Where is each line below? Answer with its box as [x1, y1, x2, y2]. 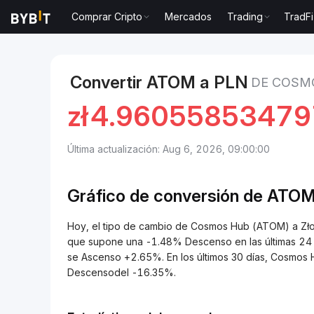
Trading [227, 11, 264, 22]
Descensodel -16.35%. [67, 266, 176, 278]
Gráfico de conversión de [67, 186, 267, 206]
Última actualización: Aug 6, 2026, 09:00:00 [67, 143, 270, 155]
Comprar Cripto [71, 11, 143, 22]
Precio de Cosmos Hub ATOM [111, 24, 254, 36]
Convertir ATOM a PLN [70, 72, 248, 93]
